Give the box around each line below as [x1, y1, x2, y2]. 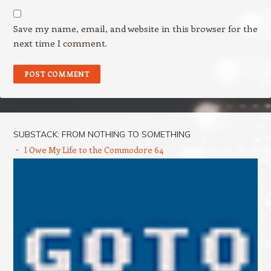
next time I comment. [13, 36, 107, 49]
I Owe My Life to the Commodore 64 [24, 143, 163, 155]
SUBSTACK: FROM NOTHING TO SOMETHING [13, 128, 191, 140]
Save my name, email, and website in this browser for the [13, 22, 258, 34]
